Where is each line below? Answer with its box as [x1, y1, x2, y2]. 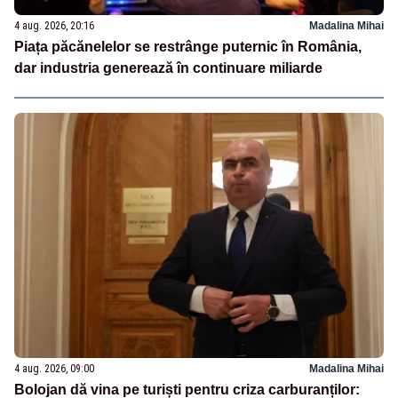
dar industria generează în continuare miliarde [14, 60, 322, 76]
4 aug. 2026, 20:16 [14, 19, 94, 32]
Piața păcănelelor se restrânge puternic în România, [14, 38, 362, 54]
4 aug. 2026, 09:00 [14, 362, 94, 376]
